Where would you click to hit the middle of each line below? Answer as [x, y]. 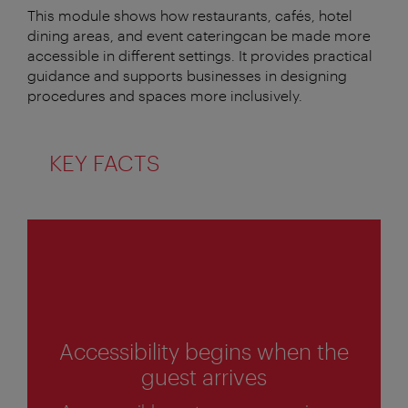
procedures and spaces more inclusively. [165, 95]
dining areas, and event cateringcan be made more [199, 35]
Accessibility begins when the [204, 352]
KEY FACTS [105, 162]
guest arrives [204, 377]
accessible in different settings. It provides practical [200, 55]
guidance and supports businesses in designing [187, 75]
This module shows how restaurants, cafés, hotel [190, 15]
